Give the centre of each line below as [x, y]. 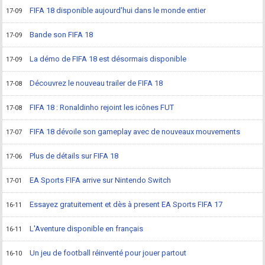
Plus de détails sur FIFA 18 [74, 156]
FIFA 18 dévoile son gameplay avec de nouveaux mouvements [135, 131]
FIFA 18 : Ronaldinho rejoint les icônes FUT [102, 107]
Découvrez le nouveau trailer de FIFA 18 [96, 83]
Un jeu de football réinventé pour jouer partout [108, 253]
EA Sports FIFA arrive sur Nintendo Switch [101, 180]
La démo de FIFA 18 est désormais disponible [108, 59]
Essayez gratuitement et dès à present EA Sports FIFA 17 [126, 204]
